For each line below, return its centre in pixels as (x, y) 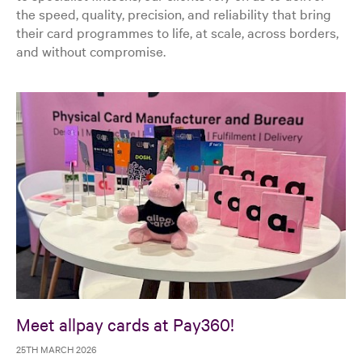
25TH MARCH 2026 (57, 349)
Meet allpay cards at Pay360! (125, 324)
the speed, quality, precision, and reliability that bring (174, 13)
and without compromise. (91, 50)
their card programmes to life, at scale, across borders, (177, 32)
